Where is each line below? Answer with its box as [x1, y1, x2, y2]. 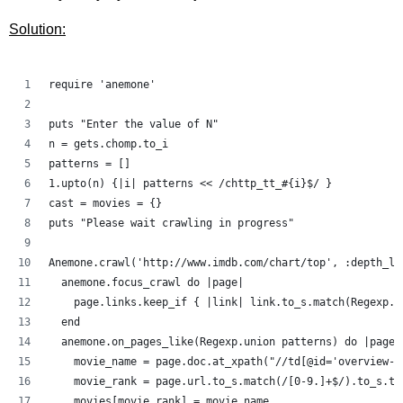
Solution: [9, 21, 66, 37]
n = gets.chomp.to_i [49, 137, 168, 150]
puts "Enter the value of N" [49, 117, 219, 130]
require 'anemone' [49, 77, 156, 91]
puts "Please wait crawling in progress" [49, 216, 294, 229]
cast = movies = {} [49, 196, 162, 210]
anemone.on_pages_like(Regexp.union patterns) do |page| [49, 335, 401, 348]
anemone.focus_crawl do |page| [49, 275, 244, 289]
